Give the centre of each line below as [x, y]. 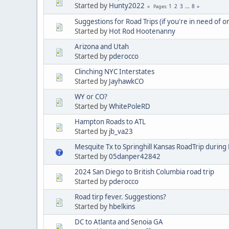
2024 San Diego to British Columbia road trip [144, 171]
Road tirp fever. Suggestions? [120, 197]
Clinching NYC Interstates [114, 71]
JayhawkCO [126, 81]
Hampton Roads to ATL [110, 121]
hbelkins [122, 206]
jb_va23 [121, 131]
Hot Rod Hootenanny [142, 31]
